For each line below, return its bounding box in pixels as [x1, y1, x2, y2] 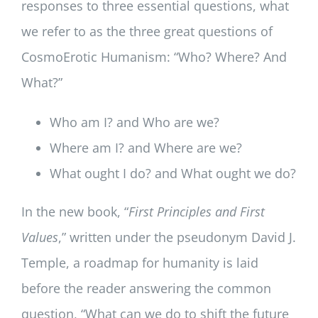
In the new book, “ [21, 203, 128, 221]
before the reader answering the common [21, 280, 271, 297]
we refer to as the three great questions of [21, 23, 273, 40]
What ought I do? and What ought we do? [49, 165, 296, 182]
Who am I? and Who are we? [49, 114, 219, 131]
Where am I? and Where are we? [49, 139, 242, 157]
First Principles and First [128, 203, 265, 221]
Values [21, 229, 58, 246]
